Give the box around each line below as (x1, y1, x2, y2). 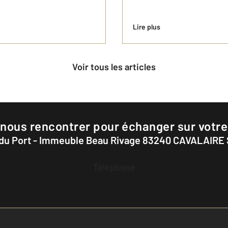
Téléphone (97, 161, 135, 173)
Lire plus (133, 22, 160, 32)
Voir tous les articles (77, 61, 156, 73)
